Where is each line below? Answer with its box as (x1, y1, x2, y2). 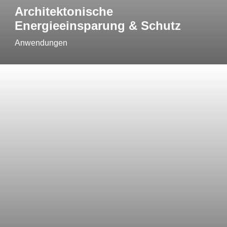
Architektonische (14, 5, 113, 19)
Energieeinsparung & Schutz (14, 19, 181, 33)
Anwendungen (14, 39, 67, 48)
